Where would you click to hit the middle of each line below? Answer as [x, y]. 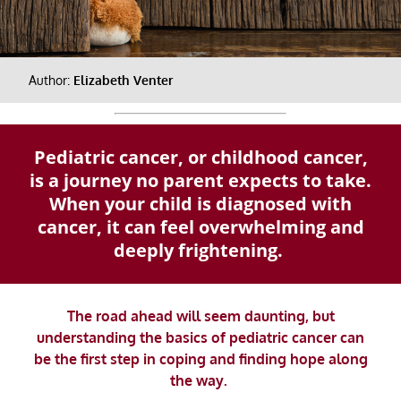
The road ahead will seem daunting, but [200, 316]
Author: [51, 80]
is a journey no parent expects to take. [200, 180]
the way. [199, 380]
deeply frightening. [200, 250]
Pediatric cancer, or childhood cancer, [200, 157]
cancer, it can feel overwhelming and [200, 227]
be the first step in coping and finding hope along [200, 358]
